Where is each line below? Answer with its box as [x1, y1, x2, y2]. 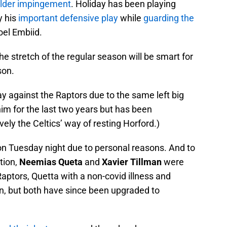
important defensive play [18, 13, 118, 24]
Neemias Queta [19, 157, 83, 168]
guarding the [143, 13, 194, 24]
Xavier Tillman [102, 157, 162, 168]
